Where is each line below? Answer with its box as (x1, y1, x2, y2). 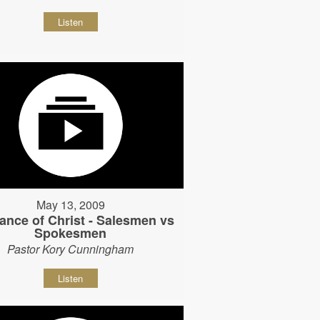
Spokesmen (34, 224, 107, 243)
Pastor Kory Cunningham (7, 241, 134, 258)
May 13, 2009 (36, 196, 105, 214)
